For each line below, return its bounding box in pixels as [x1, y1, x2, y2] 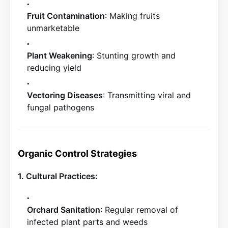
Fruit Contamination [27, 11, 105, 21]
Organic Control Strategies [18, 148, 137, 159]
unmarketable [27, 23, 79, 33]
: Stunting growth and [92, 50, 176, 61]
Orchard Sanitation [27, 205, 100, 215]
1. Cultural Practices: [18, 171, 98, 181]
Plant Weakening [27, 50, 92, 61]
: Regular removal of [100, 205, 178, 215]
